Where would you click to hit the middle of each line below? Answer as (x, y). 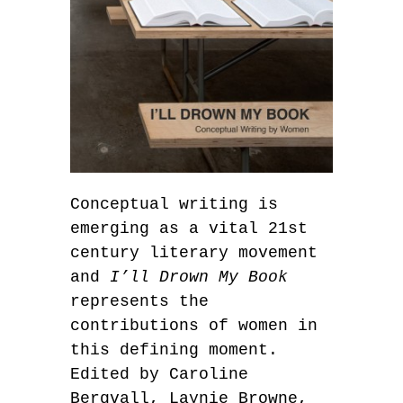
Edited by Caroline (159, 374)
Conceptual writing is (174, 204)
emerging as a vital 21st (189, 228)
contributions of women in (194, 326)
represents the (139, 301)
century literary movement (194, 253)
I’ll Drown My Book (199, 277)
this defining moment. (174, 350)
